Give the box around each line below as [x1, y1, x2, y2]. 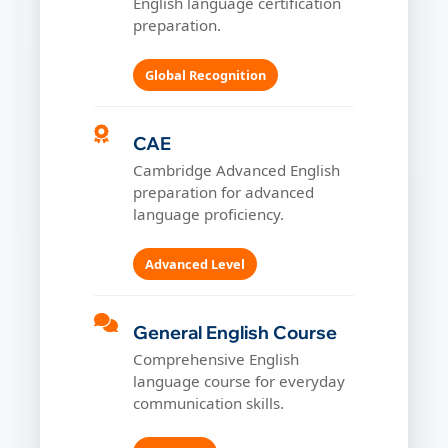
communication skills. [133, 392, 284, 413]
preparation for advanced [133, 181, 314, 202]
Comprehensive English [133, 348, 299, 369]
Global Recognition [145, 66, 266, 85]
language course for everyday [133, 370, 345, 391]
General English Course [133, 320, 337, 343]
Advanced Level [145, 255, 245, 274]
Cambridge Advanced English [133, 159, 340, 180]
